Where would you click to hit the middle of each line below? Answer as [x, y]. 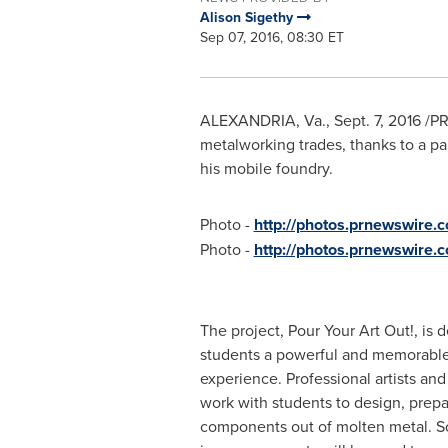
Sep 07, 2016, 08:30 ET [271, 37]
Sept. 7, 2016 [377, 120]
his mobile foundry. [266, 168]
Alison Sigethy [248, 17]
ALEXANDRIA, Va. [262, 120]
